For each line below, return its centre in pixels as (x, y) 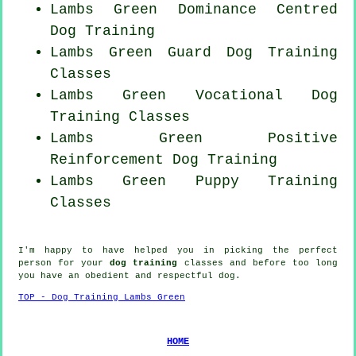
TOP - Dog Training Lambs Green (102, 297)
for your (81, 263)
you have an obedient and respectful (118, 275)
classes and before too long (258, 263)
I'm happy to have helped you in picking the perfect (178, 250)
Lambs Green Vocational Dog (194, 95)
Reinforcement (107, 159)
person (35, 263)
